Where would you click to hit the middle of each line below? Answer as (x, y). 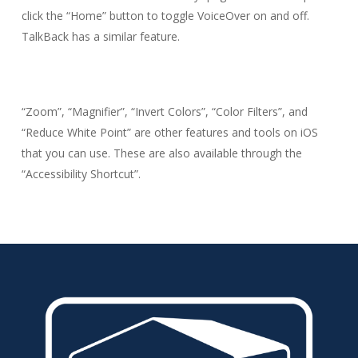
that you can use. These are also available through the (161, 153)
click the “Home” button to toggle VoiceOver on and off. (165, 15)
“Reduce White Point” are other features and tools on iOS (169, 132)
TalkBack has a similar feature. (100, 36)
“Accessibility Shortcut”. (81, 173)
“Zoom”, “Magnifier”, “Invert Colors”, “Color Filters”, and (164, 111)
